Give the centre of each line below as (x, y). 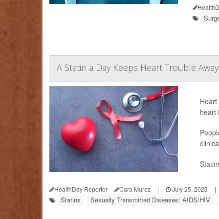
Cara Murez (135, 189)
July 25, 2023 (189, 189)
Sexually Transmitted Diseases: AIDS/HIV (150, 200)
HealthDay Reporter (81, 189)
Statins (71, 200)
